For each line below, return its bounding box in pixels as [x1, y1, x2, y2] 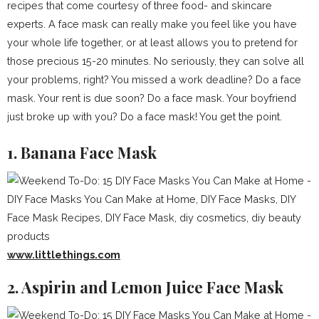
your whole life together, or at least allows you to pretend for [7, 36, 298, 48]
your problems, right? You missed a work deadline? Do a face [7, 73, 301, 85]
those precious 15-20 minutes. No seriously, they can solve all [7, 55, 304, 67]
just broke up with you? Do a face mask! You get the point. [7, 110, 282, 122]
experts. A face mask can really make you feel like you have [7, 18, 297, 30]
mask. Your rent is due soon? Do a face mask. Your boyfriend [7, 92, 296, 104]
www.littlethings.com [7, 249, 120, 261]
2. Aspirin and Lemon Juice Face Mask [7, 276, 283, 298]
